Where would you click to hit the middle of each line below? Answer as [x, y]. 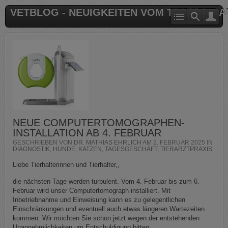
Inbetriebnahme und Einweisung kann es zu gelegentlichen [99, 199]
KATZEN [90, 149]
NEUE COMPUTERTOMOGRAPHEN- [99, 122]
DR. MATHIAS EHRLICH [108, 142]
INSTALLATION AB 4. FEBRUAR [87, 133]
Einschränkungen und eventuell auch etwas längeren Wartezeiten [109, 209]
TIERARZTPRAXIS [186, 149]
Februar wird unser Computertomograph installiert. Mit [92, 190]
